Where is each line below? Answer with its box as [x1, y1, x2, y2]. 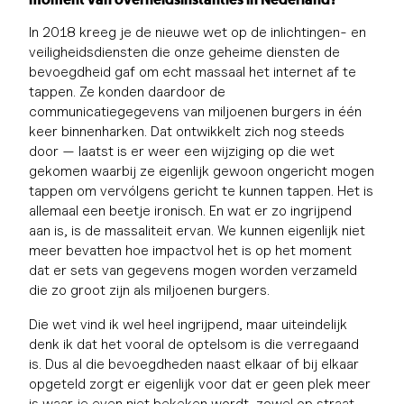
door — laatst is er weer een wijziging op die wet [29, 142, 335, 160]
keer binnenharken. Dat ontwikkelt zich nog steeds [29, 122, 344, 140]
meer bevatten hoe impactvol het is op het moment [29, 241, 352, 259]
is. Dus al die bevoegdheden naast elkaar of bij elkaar [29, 354, 359, 372]
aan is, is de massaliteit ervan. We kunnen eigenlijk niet [29, 221, 365, 239]
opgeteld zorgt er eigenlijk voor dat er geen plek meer [29, 374, 371, 392]
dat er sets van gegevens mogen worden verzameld [29, 261, 357, 279]
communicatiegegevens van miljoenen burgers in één [29, 102, 362, 120]
